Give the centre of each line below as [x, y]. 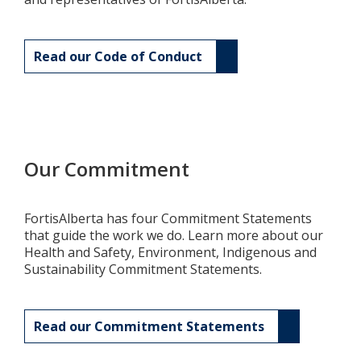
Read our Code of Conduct [118, 56]
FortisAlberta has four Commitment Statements [168, 218]
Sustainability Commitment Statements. [143, 269]
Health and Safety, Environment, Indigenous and [170, 252]
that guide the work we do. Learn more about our [174, 235]
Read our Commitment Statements [149, 326]
